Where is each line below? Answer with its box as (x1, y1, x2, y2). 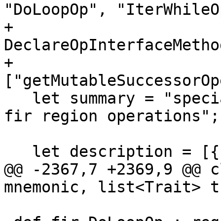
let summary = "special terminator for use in (4, 89, 32, 108)
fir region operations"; (4, 107, 220, 125)
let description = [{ (4, 143, 32, 161)
